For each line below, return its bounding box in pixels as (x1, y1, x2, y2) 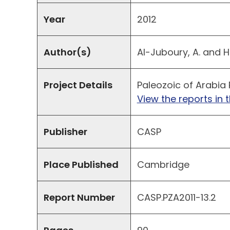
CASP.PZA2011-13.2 (137, 191, 216, 204)
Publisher (44, 125, 87, 139)
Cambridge (137, 158, 189, 171)
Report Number (44, 191, 115, 204)
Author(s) (44, 46, 91, 59)
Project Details (44, 79, 112, 92)
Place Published (44, 158, 119, 171)
